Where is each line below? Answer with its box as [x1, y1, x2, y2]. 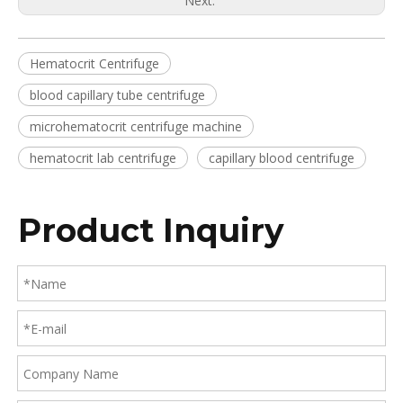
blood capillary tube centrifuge [30, 86, 205, 104]
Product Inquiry [18, 210, 284, 251]
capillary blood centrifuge [209, 149, 354, 167]
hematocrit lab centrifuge [30, 149, 176, 167]
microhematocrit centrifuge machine [30, 118, 242, 136]
